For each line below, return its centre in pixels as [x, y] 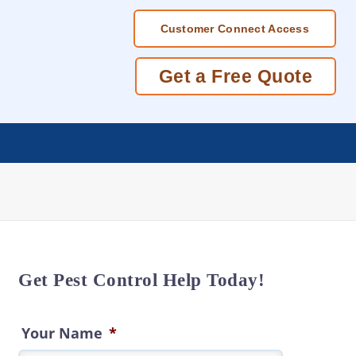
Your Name [62, 333]
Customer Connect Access [234, 29]
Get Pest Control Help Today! [142, 279]
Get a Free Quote [235, 76]
